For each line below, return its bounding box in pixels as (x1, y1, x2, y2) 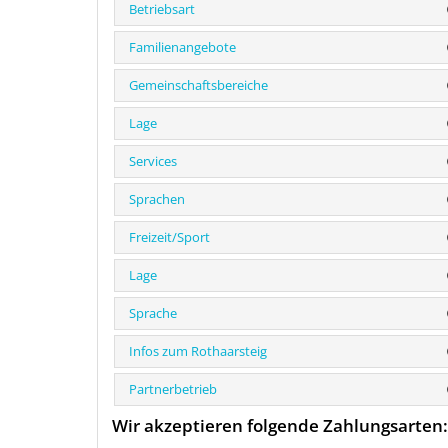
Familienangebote (129, 37, 236, 56)
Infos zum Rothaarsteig (129, 341, 267, 360)
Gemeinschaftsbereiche (129, 75, 268, 94)
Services (129, 151, 177, 170)
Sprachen (129, 189, 185, 208)
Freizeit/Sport (129, 227, 210, 246)
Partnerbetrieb (129, 379, 217, 398)
